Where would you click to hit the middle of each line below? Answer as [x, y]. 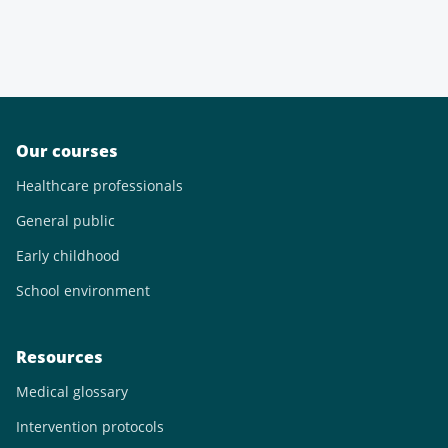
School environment [83, 290]
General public [65, 220]
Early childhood [68, 255]
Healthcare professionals [99, 185]
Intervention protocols [90, 426]
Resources [59, 357]
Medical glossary [72, 391]
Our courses [67, 151]
